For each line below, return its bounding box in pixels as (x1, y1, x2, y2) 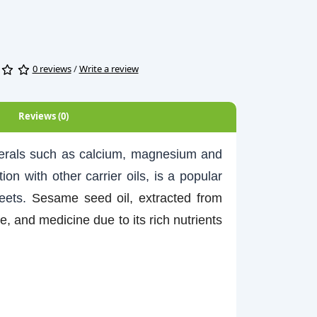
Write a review (79, 62, 139, 76)
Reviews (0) (18, 110, 69, 122)
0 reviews (32, 62, 71, 76)
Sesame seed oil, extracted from (31, 191, 223, 205)
